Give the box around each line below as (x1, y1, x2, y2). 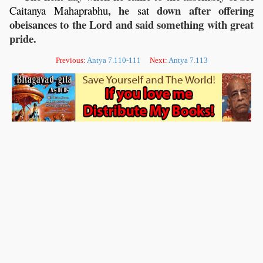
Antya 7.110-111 (86, 56, 141, 65)
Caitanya (9, 3, 46, 18)
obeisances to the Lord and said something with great (9, 16, 254, 33)
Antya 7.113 (168, 56, 208, 65)
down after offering (149, 2, 254, 19)
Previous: (55, 56, 87, 65)
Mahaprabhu (53, 3, 108, 18)
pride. (9, 31, 36, 47)
